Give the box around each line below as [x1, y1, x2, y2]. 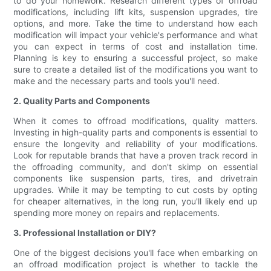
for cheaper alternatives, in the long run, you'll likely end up [13, 196, 258, 207]
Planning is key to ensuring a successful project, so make [13, 53, 258, 64]
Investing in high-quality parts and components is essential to [13, 127, 258, 138]
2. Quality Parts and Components [13, 96, 151, 106]
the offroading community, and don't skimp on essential [13, 162, 258, 172]
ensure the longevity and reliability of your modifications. [13, 139, 258, 149]
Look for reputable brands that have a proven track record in [13, 150, 258, 161]
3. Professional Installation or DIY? [13, 227, 157, 238]
